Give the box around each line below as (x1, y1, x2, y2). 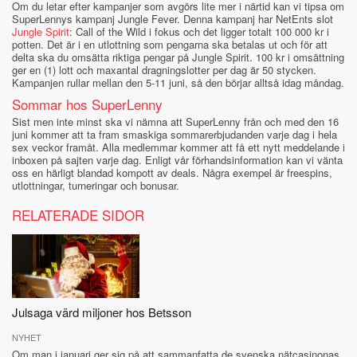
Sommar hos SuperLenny (12, 94, 163, 115)
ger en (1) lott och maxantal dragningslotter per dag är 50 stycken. (12, 62, 316, 78)
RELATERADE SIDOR (12, 205, 144, 226)
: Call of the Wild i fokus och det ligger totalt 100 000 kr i (69, 24, 329, 40)
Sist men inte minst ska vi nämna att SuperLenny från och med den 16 (12, 114, 339, 130)
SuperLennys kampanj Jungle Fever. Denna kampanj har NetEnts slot (12, 11, 333, 27)
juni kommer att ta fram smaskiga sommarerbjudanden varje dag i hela (12, 127, 337, 143)
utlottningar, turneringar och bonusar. (12, 178, 179, 194)
